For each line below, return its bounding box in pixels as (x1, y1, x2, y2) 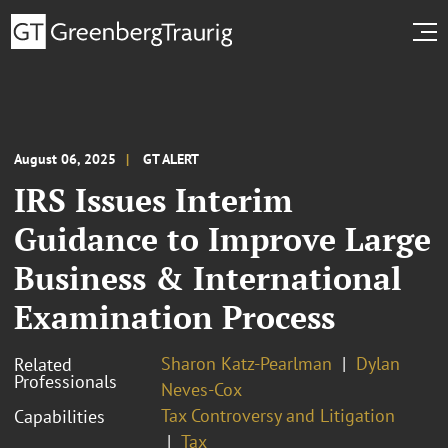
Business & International (14, 256, 402, 299)
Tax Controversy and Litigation (161, 403, 395, 427)
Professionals (14, 369, 117, 393)
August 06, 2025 (14, 149, 116, 168)
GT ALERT (143, 149, 199, 168)
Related (14, 352, 72, 376)
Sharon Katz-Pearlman (161, 351, 332, 375)
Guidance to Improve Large (14, 217, 431, 260)
